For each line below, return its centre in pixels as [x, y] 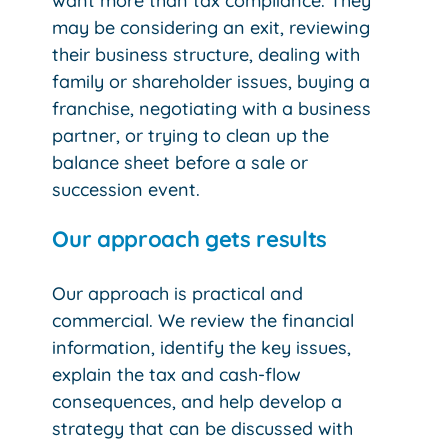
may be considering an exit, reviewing [211, 27]
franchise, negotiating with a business [212, 108]
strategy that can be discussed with [203, 429]
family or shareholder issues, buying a [211, 81]
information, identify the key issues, [202, 348]
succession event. [126, 189]
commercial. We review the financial [203, 321]
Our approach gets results [190, 239]
